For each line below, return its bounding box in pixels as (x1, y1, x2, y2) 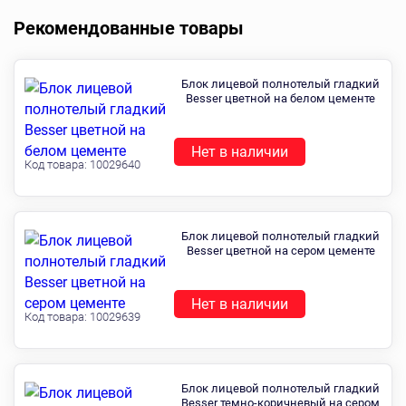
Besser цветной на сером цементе (186, 244, 375, 257)
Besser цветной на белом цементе (186, 92, 375, 105)
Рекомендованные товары (14, 17, 244, 39)
